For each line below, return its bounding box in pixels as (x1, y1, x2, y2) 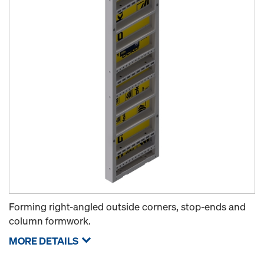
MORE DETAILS (9, 234, 78, 247)
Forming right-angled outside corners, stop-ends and (9, 200, 246, 213)
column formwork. (9, 214, 91, 227)
